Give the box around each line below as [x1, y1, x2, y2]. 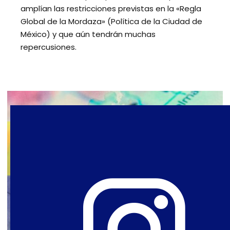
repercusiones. [21, 41, 76, 52]
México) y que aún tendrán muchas [21, 28, 156, 40]
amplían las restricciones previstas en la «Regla [21, 3, 201, 14]
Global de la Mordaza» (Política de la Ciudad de [21, 15, 202, 27]
